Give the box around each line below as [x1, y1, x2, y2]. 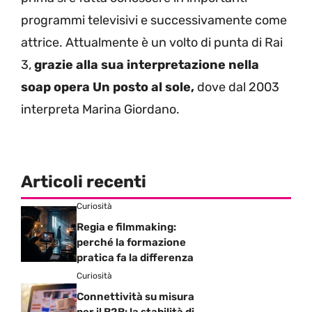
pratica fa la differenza [77, 251, 194, 264]
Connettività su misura [77, 290, 194, 303]
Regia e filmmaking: [77, 220, 176, 233]
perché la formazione [77, 235, 186, 249]
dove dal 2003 [194, 79, 279, 95]
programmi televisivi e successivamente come [21, 12, 287, 28]
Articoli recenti [21, 171, 146, 192]
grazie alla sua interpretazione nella [34, 56, 259, 72]
